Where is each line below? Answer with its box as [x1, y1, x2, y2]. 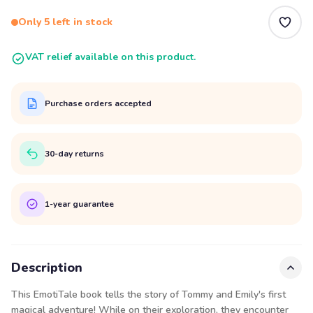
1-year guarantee [45, 198, 114, 210]
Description [11, 259, 82, 276]
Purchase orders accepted [45, 97, 152, 109]
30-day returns [45, 147, 104, 159]
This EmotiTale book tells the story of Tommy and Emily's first [11, 288, 286, 301]
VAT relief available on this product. [25, 50, 196, 64]
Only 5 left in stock [18, 15, 112, 29]
